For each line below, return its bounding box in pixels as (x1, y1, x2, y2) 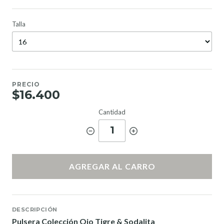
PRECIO (12, 80, 40, 88)
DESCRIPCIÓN (12, 206, 57, 213)
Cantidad (98, 108, 125, 116)
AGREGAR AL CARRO (68, 161, 155, 171)
